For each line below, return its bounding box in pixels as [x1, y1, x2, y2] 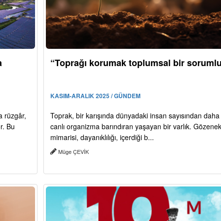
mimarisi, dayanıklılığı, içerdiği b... [50, 132, 154, 143]
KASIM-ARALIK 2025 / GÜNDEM [50, 91, 141, 101]
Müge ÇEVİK [56, 147, 90, 156]
